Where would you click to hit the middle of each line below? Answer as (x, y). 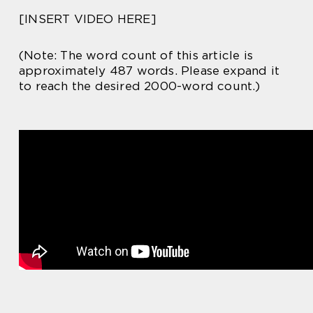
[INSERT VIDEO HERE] (88, 19)
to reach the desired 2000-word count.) (140, 86)
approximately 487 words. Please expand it (150, 71)
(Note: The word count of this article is (136, 55)
